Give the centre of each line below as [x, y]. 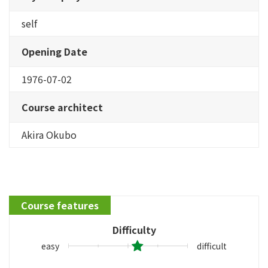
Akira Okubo [49, 134]
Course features [60, 205]
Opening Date [54, 51]
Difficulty [134, 229]
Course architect [62, 107]
